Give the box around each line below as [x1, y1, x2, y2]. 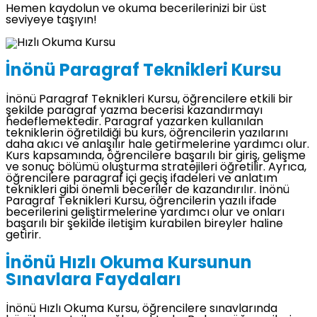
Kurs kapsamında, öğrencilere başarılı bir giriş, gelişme [6, 150, 306, 162]
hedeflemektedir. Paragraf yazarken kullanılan [6, 116, 263, 128]
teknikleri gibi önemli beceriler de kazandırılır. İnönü [6, 184, 289, 196]
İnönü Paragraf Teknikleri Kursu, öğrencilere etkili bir [6, 93, 293, 105]
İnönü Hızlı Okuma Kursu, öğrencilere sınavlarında [6, 303, 277, 315]
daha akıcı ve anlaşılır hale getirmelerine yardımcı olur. [6, 139, 309, 151]
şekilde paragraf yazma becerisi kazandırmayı [6, 105, 263, 117]
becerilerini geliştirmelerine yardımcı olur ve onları [6, 207, 284, 219]
